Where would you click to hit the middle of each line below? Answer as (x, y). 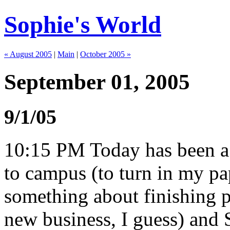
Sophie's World (83, 25)
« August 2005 (28, 54)
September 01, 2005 (97, 82)
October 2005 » (106, 54)
